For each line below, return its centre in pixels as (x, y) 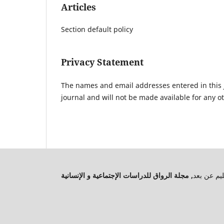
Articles (78, 7)
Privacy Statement (102, 62)
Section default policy (97, 29)
